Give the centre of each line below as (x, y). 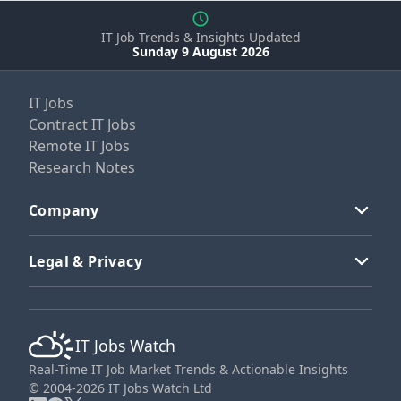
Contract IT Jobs (82, 124)
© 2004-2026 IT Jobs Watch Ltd (120, 388)
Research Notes (82, 167)
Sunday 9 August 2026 (200, 51)
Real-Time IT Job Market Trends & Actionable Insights (188, 369)
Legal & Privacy (85, 261)
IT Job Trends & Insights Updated (200, 37)
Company (64, 210)
